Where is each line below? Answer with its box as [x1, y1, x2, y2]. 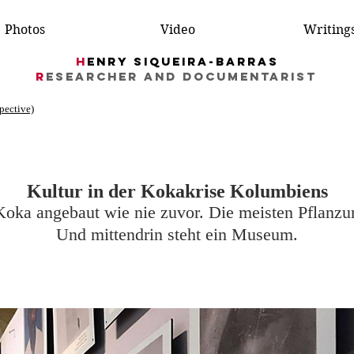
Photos [4, 22, 45, 37]
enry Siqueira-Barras [86, 54, 279, 69]
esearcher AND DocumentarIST [46, 69, 317, 84]
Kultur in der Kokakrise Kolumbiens [26, 181, 328, 201]
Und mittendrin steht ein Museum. [56, 224, 298, 244]
